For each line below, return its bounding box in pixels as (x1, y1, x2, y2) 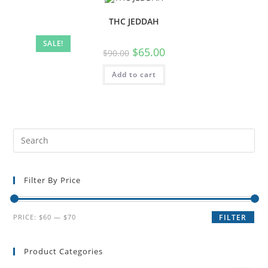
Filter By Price (24, 174, 81, 185)
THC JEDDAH (109, 16, 159, 28)
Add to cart (112, 69, 156, 80)
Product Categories (24, 245, 103, 257)
